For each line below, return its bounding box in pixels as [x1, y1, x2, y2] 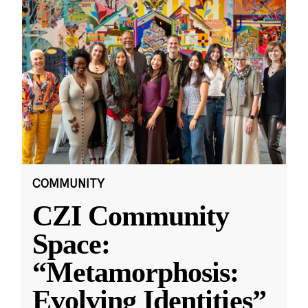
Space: [32, 228, 111, 260]
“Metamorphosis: [32, 256, 239, 288]
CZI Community [32, 199, 230, 232]
